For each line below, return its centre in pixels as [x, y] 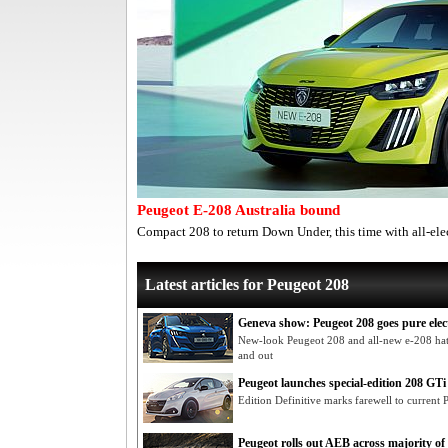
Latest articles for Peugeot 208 [247, 284]
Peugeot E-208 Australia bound [238, 210]
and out [255, 355]
